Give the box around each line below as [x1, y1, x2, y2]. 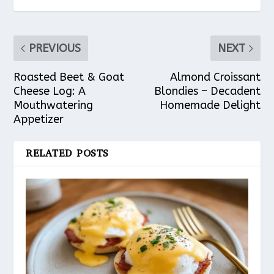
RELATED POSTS [26, 146, 109, 160]
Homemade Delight [159, 98, 261, 112]
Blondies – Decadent [154, 84, 261, 98]
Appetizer [13, 112, 64, 126]
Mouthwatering [13, 98, 94, 112]
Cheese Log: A [13, 84, 86, 98]
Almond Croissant [169, 70, 261, 84]
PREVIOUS [29, 41, 81, 55]
